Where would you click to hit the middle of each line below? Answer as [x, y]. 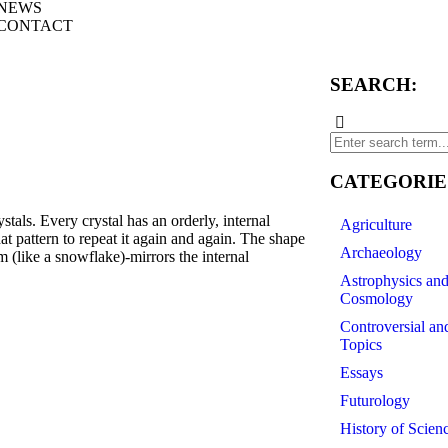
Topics [360, 344]
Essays [361, 372]
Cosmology [376, 298]
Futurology [374, 400]
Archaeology [380, 252]
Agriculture [375, 224]
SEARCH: [373, 84]
